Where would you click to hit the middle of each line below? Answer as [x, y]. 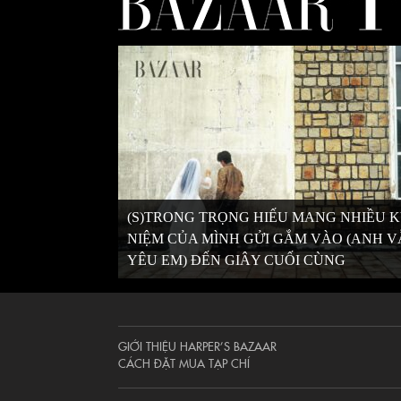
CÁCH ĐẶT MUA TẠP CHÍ [184, 363]
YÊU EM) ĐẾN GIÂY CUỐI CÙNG [236, 260]
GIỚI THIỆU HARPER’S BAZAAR [197, 346]
